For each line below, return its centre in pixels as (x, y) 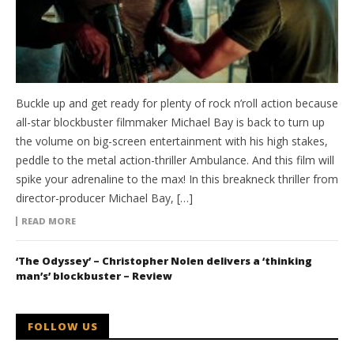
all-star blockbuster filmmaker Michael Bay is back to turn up (170, 122)
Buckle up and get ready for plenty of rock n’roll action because (177, 104)
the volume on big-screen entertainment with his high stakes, (172, 141)
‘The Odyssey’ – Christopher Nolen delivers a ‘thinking (164, 261)
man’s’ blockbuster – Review (94, 276)
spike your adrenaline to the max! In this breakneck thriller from (177, 179)
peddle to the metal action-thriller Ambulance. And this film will (175, 160)
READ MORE (49, 221)
